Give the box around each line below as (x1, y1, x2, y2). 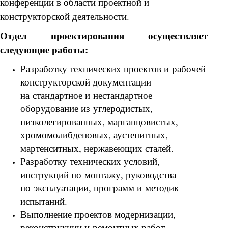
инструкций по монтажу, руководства (20, 168, 176, 181)
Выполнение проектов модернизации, (20, 208, 176, 221)
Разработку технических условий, (20, 155, 160, 168)
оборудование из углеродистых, (20, 102, 153, 115)
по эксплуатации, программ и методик (20, 181, 179, 194)
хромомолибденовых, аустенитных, (20, 128, 168, 141)
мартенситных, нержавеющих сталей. (20, 141, 174, 155)
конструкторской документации (20, 75, 151, 89)
